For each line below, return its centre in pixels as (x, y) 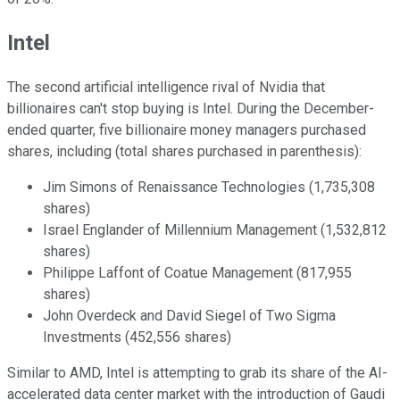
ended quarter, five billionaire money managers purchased (187, 130)
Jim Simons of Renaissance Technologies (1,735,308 (209, 187)
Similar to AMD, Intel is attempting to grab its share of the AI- (197, 373)
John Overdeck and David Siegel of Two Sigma (189, 316)
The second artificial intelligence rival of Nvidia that (166, 87)
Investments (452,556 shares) (137, 337)
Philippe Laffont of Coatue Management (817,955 (197, 273)
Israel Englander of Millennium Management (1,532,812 (215, 230)
